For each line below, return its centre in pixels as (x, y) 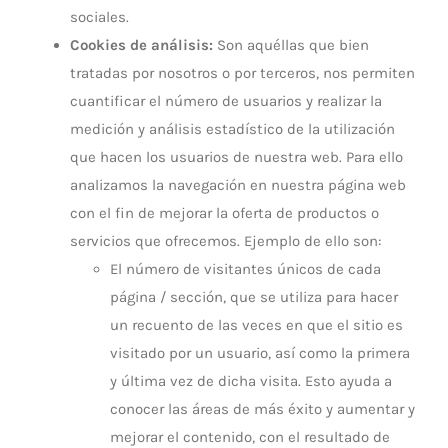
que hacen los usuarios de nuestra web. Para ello (236, 157)
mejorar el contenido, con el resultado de (250, 437)
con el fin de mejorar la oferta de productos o (224, 213)
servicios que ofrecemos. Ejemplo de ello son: (225, 241)
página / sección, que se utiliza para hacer (254, 297)
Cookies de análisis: (141, 45)
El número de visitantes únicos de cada (245, 269)
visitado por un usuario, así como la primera (260, 353)
